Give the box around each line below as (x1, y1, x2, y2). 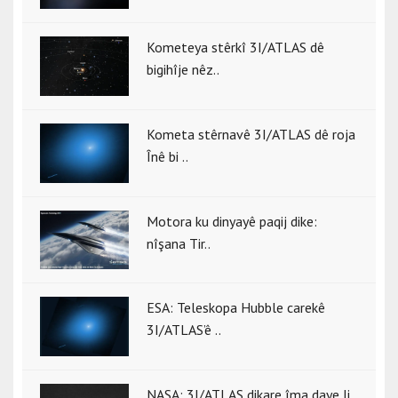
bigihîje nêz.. (147, 60, 219, 79)
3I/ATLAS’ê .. (147, 321, 221, 339)
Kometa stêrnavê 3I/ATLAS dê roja (147, 125, 355, 143)
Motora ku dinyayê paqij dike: (147, 211, 317, 230)
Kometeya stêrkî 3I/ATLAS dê (147, 38, 324, 57)
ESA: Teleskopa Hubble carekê (147, 298, 325, 317)
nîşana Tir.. (147, 234, 211, 252)
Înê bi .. (147, 147, 188, 165)
